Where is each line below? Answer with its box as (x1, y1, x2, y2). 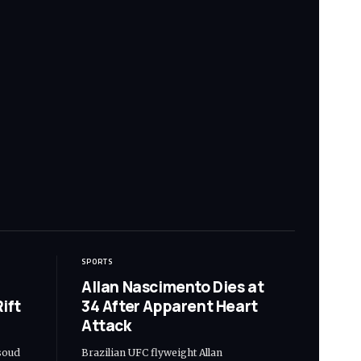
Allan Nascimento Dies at (81, 276, 264, 297)
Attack (81, 314, 131, 336)
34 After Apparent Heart (81, 295, 258, 317)
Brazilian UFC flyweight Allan (81, 346, 222, 359)
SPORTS (81, 255, 113, 268)
